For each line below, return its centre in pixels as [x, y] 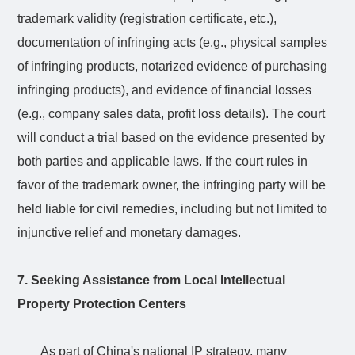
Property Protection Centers [102, 303]
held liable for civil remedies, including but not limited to [173, 208]
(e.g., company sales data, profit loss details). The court [172, 113]
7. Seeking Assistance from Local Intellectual [152, 280]
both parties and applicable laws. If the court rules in [163, 161]
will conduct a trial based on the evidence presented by [172, 137]
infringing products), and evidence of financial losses [165, 90]
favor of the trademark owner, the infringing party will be [172, 185]
